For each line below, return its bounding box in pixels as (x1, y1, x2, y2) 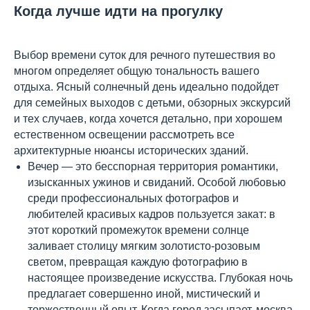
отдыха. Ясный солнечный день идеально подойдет (14, 81, 279, 93)
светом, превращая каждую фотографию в (28, 256, 248, 268)
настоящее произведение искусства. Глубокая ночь (28, 272, 293, 284)
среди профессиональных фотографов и (28, 192, 239, 204)
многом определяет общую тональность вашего (14, 65, 259, 77)
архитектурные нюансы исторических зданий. (14, 145, 248, 156)
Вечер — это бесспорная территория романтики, (28, 161, 278, 172)
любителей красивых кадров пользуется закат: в (28, 208, 275, 220)
